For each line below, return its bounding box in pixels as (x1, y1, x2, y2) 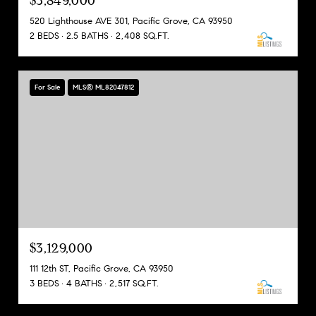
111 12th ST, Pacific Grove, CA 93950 (30, 262, 174, 274)
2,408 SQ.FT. (116, 30, 169, 42)
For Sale (35, 83, 60, 92)
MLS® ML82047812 (73, 83, 134, 92)
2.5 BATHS (66, 30, 109, 42)
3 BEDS (30, 277, 59, 289)
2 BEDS (30, 30, 59, 42)
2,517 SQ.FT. (109, 277, 159, 289)
